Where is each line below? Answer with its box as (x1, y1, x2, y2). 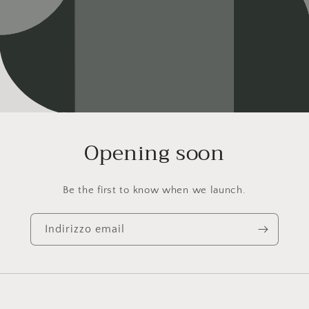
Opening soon (84, 134, 225, 171)
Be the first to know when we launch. (63, 183, 246, 196)
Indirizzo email (45, 222, 125, 235)
